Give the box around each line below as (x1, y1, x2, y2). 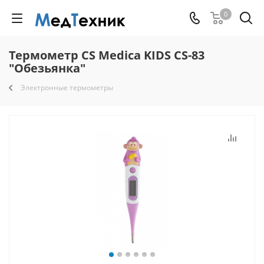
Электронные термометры (21, 82, 113, 93)
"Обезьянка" (9, 60, 85, 76)
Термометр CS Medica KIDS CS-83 (9, 47, 204, 63)
